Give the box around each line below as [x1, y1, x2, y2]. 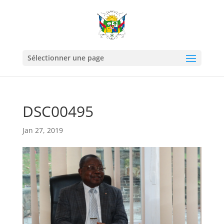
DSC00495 [22, 101, 93, 121]
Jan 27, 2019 [22, 125, 63, 135]
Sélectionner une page [27, 53, 104, 62]
